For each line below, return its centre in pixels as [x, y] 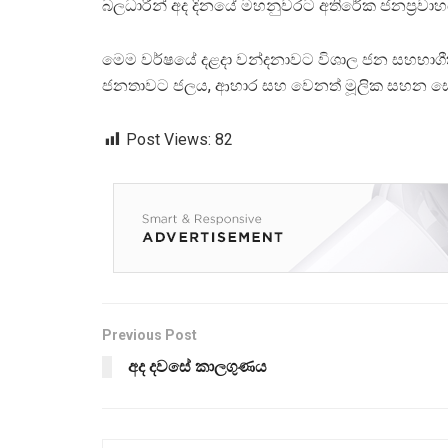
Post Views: [168, 140]
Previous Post [149, 335]
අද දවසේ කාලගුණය [197, 367]
